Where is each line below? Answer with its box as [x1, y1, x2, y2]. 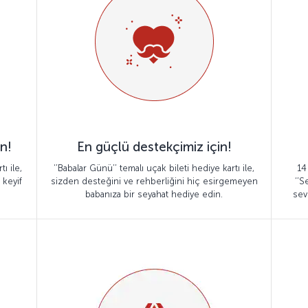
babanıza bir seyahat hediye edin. [85, 189, 223, 199]
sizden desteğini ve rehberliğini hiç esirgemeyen [50, 176, 258, 186]
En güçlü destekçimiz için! [76, 139, 232, 155]
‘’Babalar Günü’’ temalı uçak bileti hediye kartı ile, [54, 163, 254, 173]
